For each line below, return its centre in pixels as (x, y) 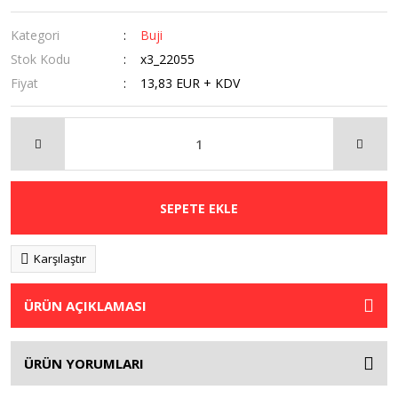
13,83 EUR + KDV (191, 83)
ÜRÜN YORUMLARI (84, 363)
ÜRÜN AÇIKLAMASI (85, 306)
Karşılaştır (60, 259)
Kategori (35, 35)
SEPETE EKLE (199, 208)
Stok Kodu (40, 59)
